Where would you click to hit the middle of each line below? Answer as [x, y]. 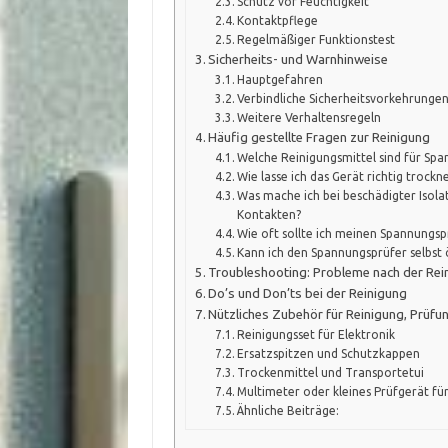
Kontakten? [269, 214]
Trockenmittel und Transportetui [331, 372]
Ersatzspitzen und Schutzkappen [329, 353]
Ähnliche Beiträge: [288, 410]
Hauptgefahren [280, 79]
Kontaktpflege [278, 20]
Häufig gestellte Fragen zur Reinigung [319, 137]
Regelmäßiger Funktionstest [316, 39]
